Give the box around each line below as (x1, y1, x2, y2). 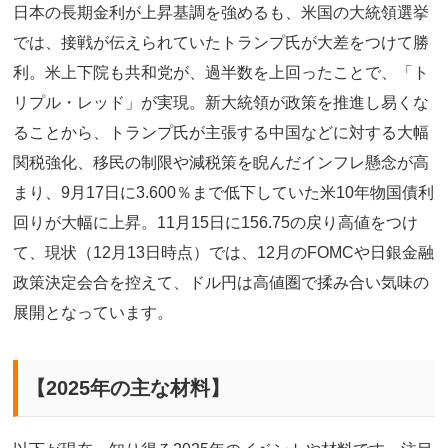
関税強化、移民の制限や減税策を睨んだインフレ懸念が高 (13, 154, 429, 172)
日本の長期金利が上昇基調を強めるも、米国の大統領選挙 (13, 4, 429, 22)
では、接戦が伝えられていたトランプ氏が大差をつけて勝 (13, 34, 429, 52)
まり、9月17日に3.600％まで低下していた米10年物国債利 (13, 184, 434, 202)
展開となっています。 (13, 304, 173, 322)
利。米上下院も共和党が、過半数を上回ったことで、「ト (13, 64, 429, 82)
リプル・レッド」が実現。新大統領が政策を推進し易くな (13, 94, 429, 112)
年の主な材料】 (90, 377, 230, 400)
